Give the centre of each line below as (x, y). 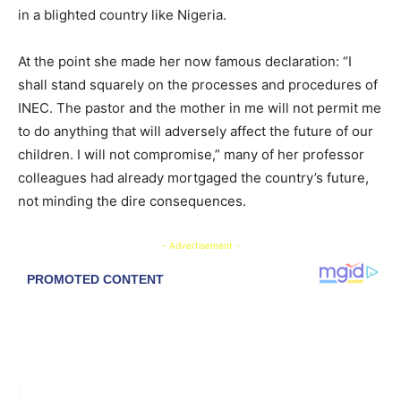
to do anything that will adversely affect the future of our (196, 132)
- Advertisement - (200, 246)
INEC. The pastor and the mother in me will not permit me (200, 108)
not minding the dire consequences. (132, 201)
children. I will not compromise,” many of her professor (191, 155)
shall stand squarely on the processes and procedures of (198, 85)
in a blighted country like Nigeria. (122, 15)
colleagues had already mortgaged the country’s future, (193, 178)
